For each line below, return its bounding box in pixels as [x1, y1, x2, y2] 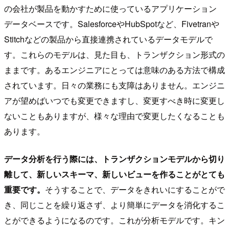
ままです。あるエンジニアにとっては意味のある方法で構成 [4, 63, 225, 76]
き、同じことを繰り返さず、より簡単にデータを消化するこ [4, 198, 225, 211]
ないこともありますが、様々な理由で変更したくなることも [4, 109, 225, 122]
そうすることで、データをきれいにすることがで [45, 183, 225, 195]
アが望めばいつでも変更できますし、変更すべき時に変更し [4, 94, 225, 106]
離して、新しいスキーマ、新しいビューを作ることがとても [4, 168, 225, 180]
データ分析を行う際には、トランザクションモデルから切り [4, 152, 225, 165]
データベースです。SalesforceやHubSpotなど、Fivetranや [4, 17, 219, 30]
